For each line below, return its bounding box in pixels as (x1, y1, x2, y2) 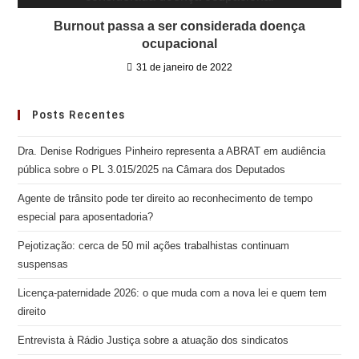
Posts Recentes (32, 108, 126, 122)
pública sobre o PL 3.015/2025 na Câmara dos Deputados (18, 163, 286, 175)
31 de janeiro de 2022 (136, 62, 232, 73)
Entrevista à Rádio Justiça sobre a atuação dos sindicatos (18, 334, 289, 346)
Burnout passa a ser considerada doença (54, 19, 305, 33)
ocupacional (142, 37, 217, 50)
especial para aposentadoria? (18, 211, 154, 223)
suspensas (18, 258, 69, 270)
